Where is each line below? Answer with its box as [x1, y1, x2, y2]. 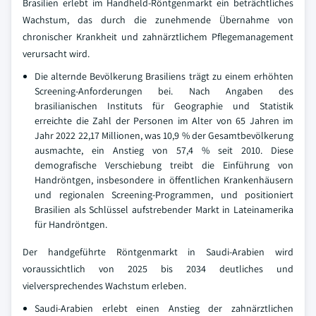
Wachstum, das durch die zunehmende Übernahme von [23, 13, 293, 26]
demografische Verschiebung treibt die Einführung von [35, 159, 293, 171]
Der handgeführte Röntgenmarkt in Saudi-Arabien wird [23, 245, 293, 258]
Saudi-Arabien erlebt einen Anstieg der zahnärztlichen [35, 302, 293, 315]
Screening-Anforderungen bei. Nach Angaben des [35, 85, 293, 97]
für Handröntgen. [35, 218, 107, 231]
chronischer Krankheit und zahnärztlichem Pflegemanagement [23, 30, 293, 43]
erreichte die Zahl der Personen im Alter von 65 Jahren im [35, 114, 293, 127]
